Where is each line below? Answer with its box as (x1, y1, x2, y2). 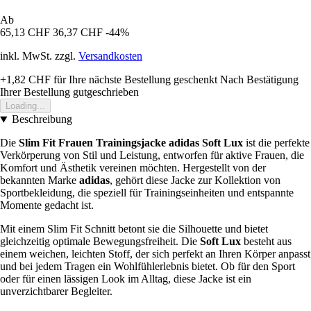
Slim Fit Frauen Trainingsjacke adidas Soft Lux (19, 137, 243, 149)
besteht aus (241, 235, 292, 248)
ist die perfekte (243, 137, 310, 149)
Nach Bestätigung (220, 74, 299, 86)
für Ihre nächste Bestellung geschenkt (51, 74, 217, 86)
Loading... (6, 101, 45, 112)
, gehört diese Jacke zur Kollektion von (110, 174, 280, 187)
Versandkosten (78, 50, 142, 62)
